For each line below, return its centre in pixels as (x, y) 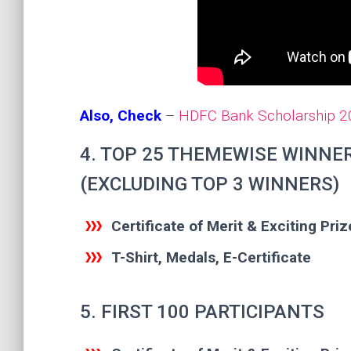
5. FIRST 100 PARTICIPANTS (202, 312)
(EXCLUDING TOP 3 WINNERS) (210, 184)
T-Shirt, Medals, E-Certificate (211, 257)
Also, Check (121, 116)
